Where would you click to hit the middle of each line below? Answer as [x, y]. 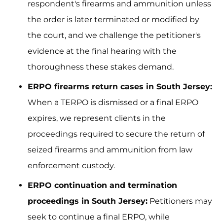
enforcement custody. [71, 166]
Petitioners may [180, 201]
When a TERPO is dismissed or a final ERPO [113, 102]
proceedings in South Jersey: [88, 201]
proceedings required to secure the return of [116, 134]
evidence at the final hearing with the [102, 51]
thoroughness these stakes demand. [101, 67]
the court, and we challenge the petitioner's [114, 35]
